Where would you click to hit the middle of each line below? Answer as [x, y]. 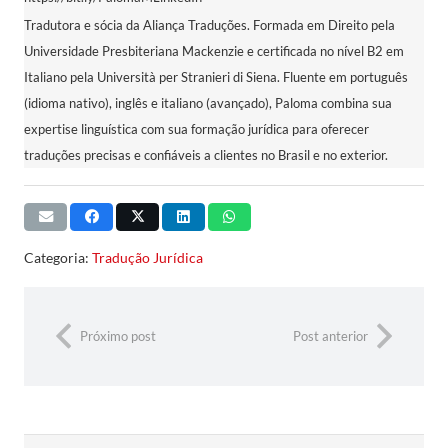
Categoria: [58, 257]
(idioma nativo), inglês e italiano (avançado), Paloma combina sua [208, 103]
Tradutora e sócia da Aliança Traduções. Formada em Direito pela [209, 25]
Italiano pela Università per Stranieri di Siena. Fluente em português [216, 77]
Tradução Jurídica [147, 257]
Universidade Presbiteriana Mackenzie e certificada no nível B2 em [214, 51]
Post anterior [330, 335]
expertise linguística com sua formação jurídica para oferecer [196, 129]
